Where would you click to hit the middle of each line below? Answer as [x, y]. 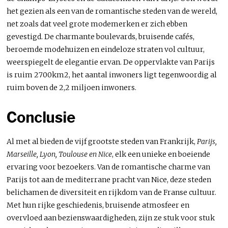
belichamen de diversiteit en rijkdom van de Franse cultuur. [112, 192]
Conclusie [41, 117]
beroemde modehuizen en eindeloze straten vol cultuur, [106, 49]
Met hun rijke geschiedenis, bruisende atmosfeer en [98, 205]
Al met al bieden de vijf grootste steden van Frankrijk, [102, 141]
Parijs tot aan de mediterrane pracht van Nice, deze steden [109, 179]
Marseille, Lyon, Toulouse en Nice [60, 154]
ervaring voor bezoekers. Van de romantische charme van [109, 167]
